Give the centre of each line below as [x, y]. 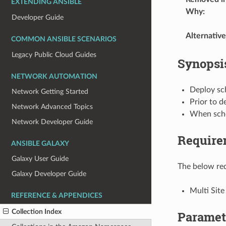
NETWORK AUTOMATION [54, 76]
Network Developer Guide [52, 122]
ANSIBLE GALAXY [40, 144]
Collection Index [37, 211]
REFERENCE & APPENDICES [57, 195]
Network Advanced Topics [52, 107]
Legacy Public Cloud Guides [54, 54]
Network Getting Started [50, 92]
